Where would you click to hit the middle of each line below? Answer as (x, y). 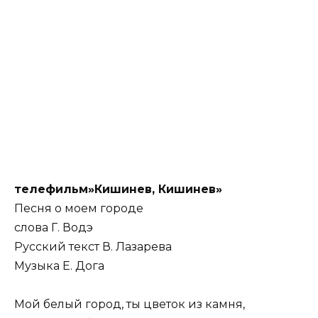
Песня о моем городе (79, 208)
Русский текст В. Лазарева (93, 246)
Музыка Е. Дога (59, 265)
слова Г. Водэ (54, 227)
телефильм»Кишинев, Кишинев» (118, 189)
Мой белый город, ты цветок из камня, (130, 305)
